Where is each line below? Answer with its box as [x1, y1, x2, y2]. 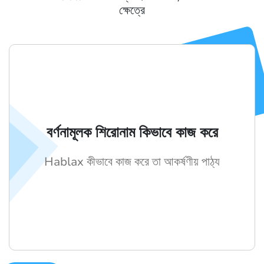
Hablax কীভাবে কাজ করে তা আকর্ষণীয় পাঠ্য [44, 153, 220, 170]
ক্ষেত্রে [119, 2, 145, 18]
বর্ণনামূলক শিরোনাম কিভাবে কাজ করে [46, 122, 218, 143]
